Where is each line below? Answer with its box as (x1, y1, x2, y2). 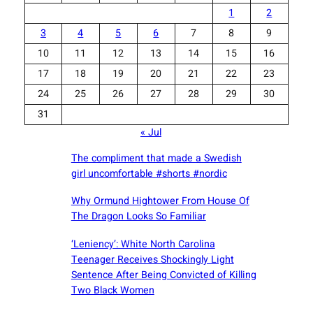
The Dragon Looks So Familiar (71, 209, 206, 224)
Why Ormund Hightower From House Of (71, 194, 249, 209)
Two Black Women (71, 283, 154, 298)
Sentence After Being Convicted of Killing (71, 268, 256, 283)
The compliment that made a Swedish (71, 150, 242, 166)
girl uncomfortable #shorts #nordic (71, 166, 227, 181)
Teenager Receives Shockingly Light (71, 252, 234, 268)
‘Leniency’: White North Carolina (71, 237, 215, 252)
